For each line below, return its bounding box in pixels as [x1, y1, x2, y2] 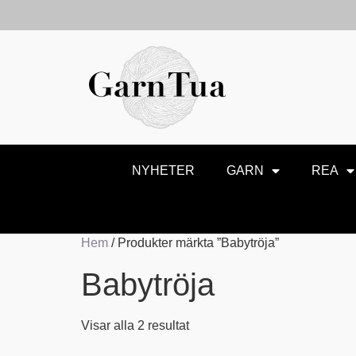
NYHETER [132, 163, 195, 177]
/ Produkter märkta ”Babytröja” [108, 235, 279, 250]
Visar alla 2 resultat [81, 318, 189, 332]
